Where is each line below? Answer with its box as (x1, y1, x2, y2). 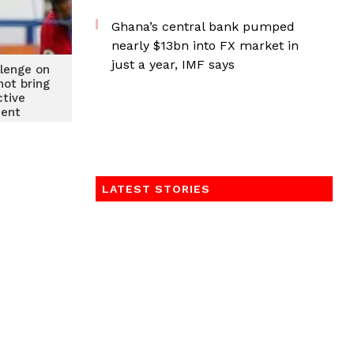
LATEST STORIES (102, 183, 210, 195)
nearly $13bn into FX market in (111, 38, 299, 53)
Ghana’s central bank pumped (111, 19, 295, 34)
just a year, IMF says (111, 57, 235, 72)
